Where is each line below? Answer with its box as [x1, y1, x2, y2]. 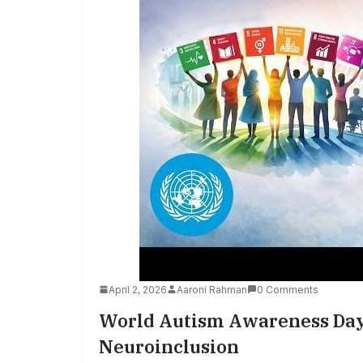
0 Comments [257, 283, 318, 296]
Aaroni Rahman [177, 283, 247, 296]
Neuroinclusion [99, 334, 239, 358]
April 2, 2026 [109, 283, 167, 296]
